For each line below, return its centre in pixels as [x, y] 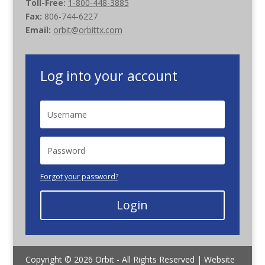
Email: [38, 30]
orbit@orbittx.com [88, 30]
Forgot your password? [79, 176]
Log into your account [109, 75]
